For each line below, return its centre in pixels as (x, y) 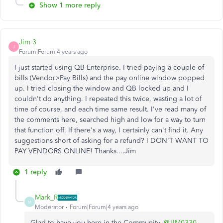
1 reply (36, 172)
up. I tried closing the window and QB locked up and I (102, 88)
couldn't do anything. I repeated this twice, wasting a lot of (108, 99)
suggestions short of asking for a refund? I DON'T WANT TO (111, 141)
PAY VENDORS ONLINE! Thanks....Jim (75, 151)
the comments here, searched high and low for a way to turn (110, 120)
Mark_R (46, 197)
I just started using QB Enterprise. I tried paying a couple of (109, 67)
